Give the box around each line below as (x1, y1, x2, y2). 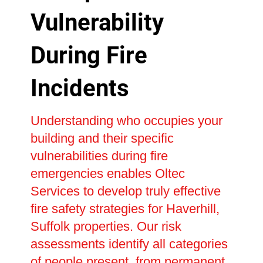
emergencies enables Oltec (30, 166, 185, 181)
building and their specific (30, 130, 174, 146)
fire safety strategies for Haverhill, (30, 201, 220, 216)
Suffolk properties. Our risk (30, 218, 181, 234)
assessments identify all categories (30, 236, 228, 251)
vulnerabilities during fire (30, 148, 168, 163)
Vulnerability (30, 8, 164, 36)
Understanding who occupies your (30, 113, 222, 128)
